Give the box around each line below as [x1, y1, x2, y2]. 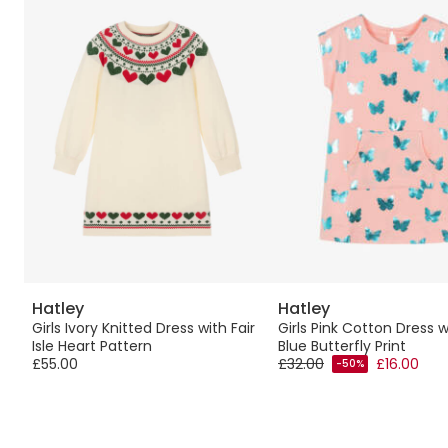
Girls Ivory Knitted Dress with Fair [32, 317, 255, 338]
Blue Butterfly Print [278, 335, 406, 356]
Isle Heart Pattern [32, 335, 152, 356]
